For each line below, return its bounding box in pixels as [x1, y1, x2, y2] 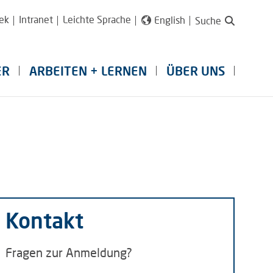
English [154, 14, 185, 26]
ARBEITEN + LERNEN [29, 63, 147, 79]
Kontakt [5, 207, 84, 233]
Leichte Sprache [62, 13, 131, 25]
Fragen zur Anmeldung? [5, 245, 133, 260]
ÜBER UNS [166, 63, 225, 79]
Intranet [18, 13, 53, 25]
